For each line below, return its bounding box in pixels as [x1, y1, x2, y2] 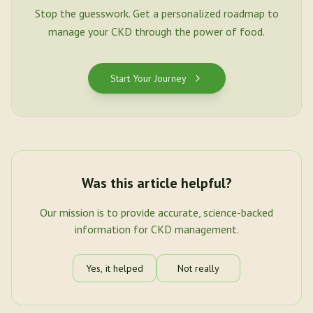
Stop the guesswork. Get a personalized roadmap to [34, 6, 279, 20]
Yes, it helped [86, 262, 143, 275]
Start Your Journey [110, 72, 187, 85]
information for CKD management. [74, 222, 239, 236]
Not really [177, 262, 219, 275]
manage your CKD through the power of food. [48, 24, 265, 38]
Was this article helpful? [81, 174, 232, 192]
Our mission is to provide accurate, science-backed [40, 205, 273, 219]
